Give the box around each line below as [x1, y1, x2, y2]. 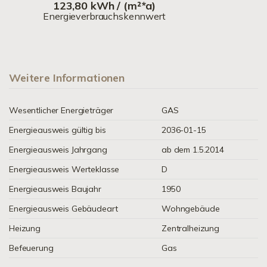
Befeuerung [9, 243, 54, 253]
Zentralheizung [162, 223, 219, 234]
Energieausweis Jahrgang [9, 144, 107, 155]
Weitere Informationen [9, 71, 125, 85]
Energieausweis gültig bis [9, 125, 106, 135]
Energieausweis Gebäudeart [9, 203, 118, 214]
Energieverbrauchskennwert [43, 10, 166, 22]
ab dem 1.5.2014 [162, 144, 224, 155]
